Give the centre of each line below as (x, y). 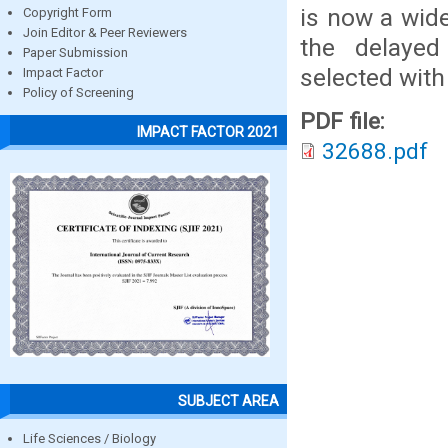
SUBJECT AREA (228, 400)
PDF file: (345, 121)
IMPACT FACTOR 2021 (208, 131)
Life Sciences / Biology (89, 438)
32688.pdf (375, 151)
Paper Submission (75, 53)
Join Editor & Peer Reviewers (105, 33)
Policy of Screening (78, 93)
